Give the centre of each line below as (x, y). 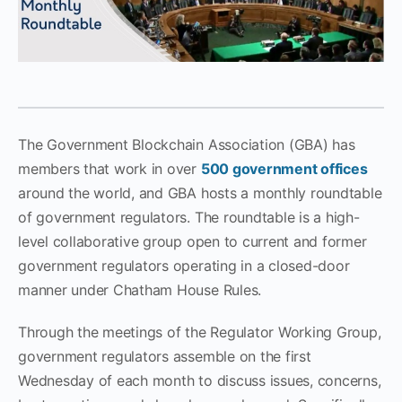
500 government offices (284, 168)
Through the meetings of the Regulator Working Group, (200, 332)
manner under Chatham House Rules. (140, 289)
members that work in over (109, 168)
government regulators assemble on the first (165, 356)
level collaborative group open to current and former (192, 241)
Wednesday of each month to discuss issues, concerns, (200, 380)
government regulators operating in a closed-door (184, 265)
